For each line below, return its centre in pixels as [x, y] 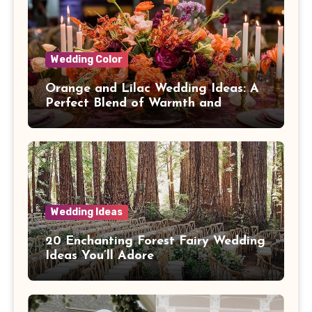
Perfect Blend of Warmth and [133, 103]
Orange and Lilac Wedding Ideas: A [152, 88]
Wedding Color [87, 59]
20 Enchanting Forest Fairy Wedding [155, 242]
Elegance [73, 118]
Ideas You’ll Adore [100, 256]
